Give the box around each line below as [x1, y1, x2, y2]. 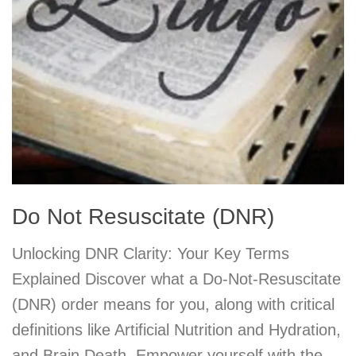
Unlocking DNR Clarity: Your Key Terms [12, 245, 289, 263]
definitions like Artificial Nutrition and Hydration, [12, 321, 341, 339]
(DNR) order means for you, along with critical [12, 296, 335, 314]
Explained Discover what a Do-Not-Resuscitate [12, 270, 341, 288]
